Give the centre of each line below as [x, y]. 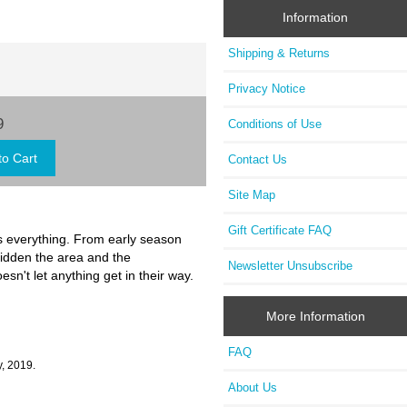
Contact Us [258, 160]
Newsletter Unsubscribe [291, 266]
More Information [315, 316]
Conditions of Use [275, 124]
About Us [253, 387]
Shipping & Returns [279, 54]
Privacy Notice [267, 89]
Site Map [252, 195]
